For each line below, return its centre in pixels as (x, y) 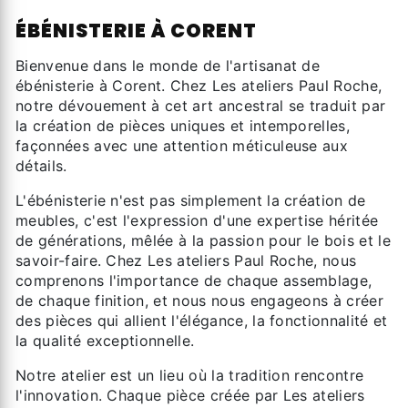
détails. (41, 165)
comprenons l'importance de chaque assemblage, (194, 280)
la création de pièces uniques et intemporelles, (183, 125)
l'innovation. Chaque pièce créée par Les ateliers (190, 395)
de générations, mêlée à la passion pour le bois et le (203, 240)
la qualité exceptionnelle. (105, 340)
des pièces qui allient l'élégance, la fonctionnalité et (202, 320)
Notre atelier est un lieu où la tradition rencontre (190, 375)
